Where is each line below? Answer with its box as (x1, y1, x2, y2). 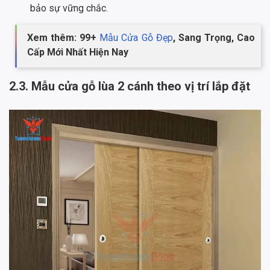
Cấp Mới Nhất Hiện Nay (27, 46, 128, 58)
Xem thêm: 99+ (27, 32, 100, 44)
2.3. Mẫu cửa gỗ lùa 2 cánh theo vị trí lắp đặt (9, 79, 250, 94)
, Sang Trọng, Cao (172, 32, 256, 44)
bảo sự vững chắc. (30, 2, 108, 14)
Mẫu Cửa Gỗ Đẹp (99, 32, 173, 44)
